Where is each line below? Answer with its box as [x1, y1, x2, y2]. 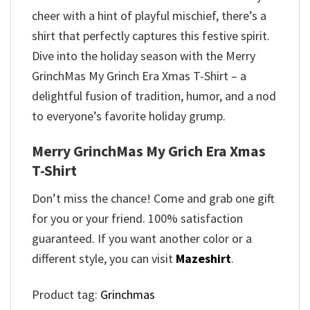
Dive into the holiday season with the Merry [32, 47, 255, 64]
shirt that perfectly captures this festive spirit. [32, 27, 270, 44]
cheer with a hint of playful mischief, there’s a [32, 7, 266, 24]
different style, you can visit [32, 250, 176, 266]
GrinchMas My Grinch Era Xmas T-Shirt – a [32, 67, 246, 84]
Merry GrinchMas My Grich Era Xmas [32, 142, 266, 161]
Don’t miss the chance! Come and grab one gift [32, 190, 275, 206]
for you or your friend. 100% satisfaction [32, 210, 243, 226]
